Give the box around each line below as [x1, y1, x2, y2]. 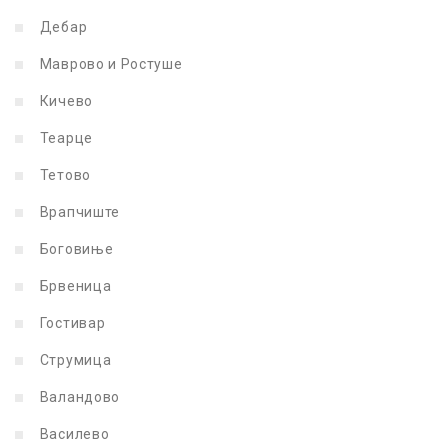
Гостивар [36, 314, 106, 331]
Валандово [36, 388, 120, 405]
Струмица [36, 351, 112, 368]
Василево [36, 425, 110, 442]
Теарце [36, 129, 93, 146]
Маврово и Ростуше [36, 55, 183, 72]
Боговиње [36, 240, 114, 257]
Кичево [36, 92, 93, 109]
